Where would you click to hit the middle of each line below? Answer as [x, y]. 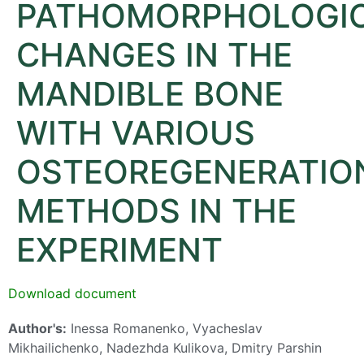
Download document [72, 294]
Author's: [37, 329]
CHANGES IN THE [154, 55]
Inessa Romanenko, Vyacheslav [165, 329]
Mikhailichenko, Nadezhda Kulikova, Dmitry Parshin [165, 348]
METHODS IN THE [156, 211]
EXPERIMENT [119, 250]
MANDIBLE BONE [150, 94]
